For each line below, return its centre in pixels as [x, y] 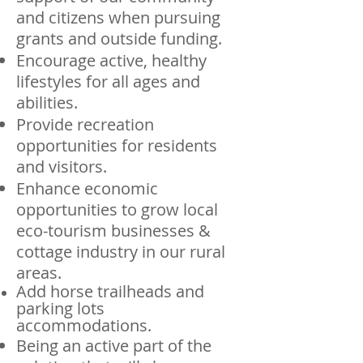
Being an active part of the [114, 346]
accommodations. [84, 325]
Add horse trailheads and [110, 291]
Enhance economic [87, 188]
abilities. [47, 102]
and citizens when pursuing [118, 17]
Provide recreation [85, 124]
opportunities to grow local [117, 209]
